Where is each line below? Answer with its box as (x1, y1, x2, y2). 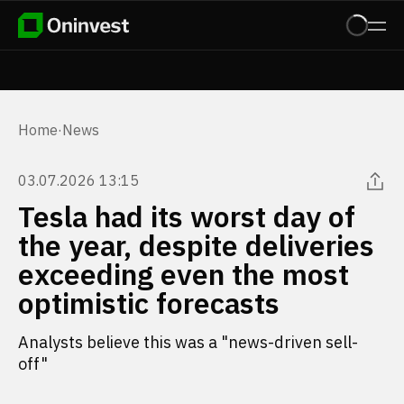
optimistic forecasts (18, 284, 280, 322)
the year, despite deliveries (18, 226, 374, 264)
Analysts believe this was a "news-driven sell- (18, 332, 358, 353)
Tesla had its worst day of (18, 197, 355, 235)
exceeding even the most (18, 255, 349, 293)
